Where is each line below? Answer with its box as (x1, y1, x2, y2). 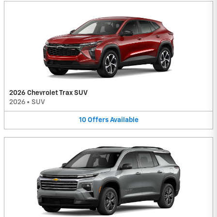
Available (109, 116, 139, 124)
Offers (87, 116, 108, 124)
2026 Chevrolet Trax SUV (9, 89, 88, 96)
